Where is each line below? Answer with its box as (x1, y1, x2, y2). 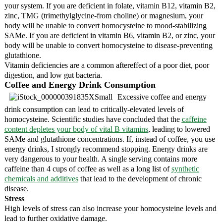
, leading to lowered (148, 124, 210, 133)
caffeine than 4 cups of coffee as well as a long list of (4, 164, 171, 173)
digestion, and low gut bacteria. (4, 70, 102, 79)
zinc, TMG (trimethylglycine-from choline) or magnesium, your (4, 11, 203, 20)
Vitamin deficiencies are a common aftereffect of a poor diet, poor (4, 60, 209, 69)
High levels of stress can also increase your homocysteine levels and (4, 204, 217, 213)
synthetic (171, 164, 199, 173)
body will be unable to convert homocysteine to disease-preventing (4, 41, 213, 50)
